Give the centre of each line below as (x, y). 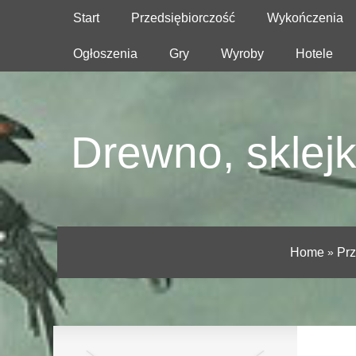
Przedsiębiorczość (183, 18)
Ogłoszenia (105, 54)
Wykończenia (305, 18)
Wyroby (242, 54)
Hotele (314, 54)
